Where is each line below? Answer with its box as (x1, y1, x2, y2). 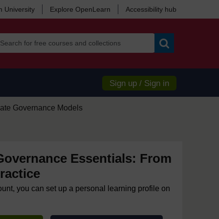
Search (164, 52, 187, 60)
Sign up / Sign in (109, 79, 169, 88)
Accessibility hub (126, 5, 176, 13)
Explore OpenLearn (50, 5, 110, 13)
